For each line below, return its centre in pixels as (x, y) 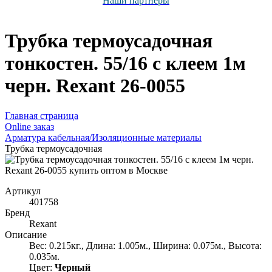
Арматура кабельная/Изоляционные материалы (103, 137)
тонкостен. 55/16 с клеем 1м (125, 63)
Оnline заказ (29, 126)
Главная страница (42, 115)
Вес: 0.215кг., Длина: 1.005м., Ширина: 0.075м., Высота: (145, 245)
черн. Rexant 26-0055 (95, 86)
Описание (26, 234)
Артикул (23, 191)
